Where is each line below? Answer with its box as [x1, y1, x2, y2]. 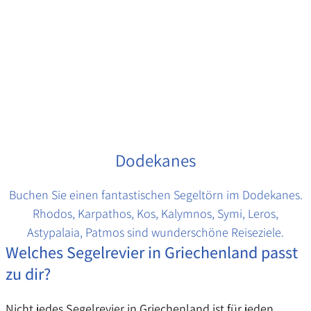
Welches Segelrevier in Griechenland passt [6, 240, 298, 263]
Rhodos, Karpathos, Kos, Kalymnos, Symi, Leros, [33, 205, 278, 221]
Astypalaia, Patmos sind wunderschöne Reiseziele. [27, 224, 284, 240]
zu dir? [6, 262, 51, 285]
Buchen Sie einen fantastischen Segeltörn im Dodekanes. [8, 186, 303, 203]
